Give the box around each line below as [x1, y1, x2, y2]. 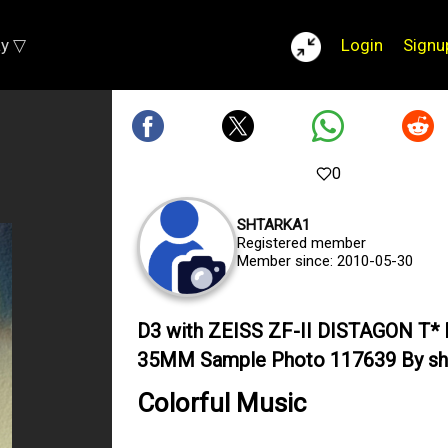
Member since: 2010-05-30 [237, 252, 413, 270]
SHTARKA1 [237, 216, 310, 234]
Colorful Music [137, 388, 306, 418]
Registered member [237, 234, 366, 252]
